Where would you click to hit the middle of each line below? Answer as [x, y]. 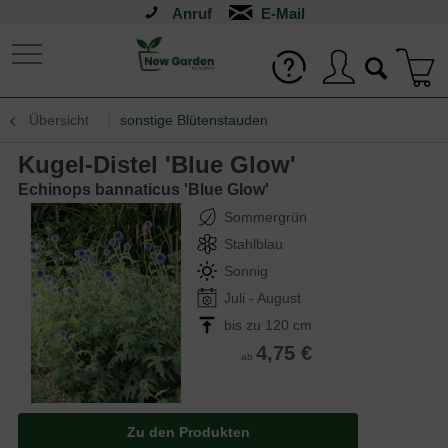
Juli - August [262, 298]
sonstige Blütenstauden [194, 120]
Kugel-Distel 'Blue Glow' [165, 164]
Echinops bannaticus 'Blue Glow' [143, 189]
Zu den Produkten [188, 432]
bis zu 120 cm [268, 325]
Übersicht [59, 120]
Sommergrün [265, 217]
